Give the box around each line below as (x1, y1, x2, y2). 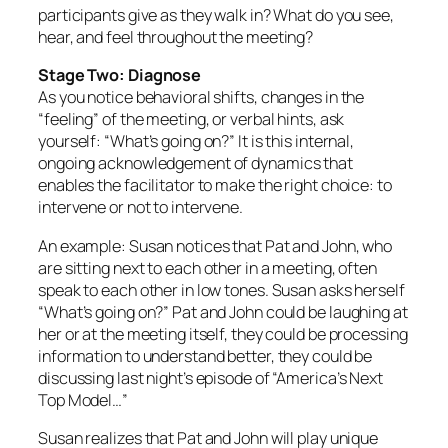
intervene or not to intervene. (38, 196, 243, 219)
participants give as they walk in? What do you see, (38, 4, 394, 27)
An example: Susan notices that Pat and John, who (38, 234, 393, 257)
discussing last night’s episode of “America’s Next (38, 366, 383, 389)
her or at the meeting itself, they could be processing (38, 322, 408, 345)
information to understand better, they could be (38, 344, 373, 367)
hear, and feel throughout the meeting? (38, 26, 314, 49)
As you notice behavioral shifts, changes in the (38, 86, 365, 109)
